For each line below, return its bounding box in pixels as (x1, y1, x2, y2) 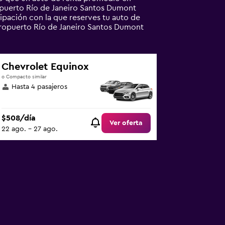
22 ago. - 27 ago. (2, 126, 58, 133)
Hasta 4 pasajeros (12, 83, 68, 90)
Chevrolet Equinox (2, 62, 89, 72)
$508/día (2, 114, 36, 123)
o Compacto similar (2, 74, 47, 79)
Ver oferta (109, 120, 143, 127)
